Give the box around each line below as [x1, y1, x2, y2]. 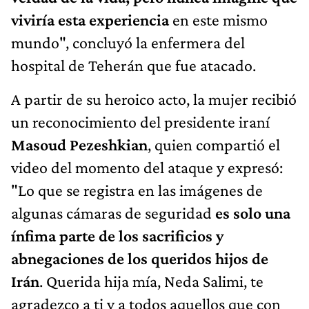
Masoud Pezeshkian [11, 134, 148, 154]
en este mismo [172, 10, 268, 29]
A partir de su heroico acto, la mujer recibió [11, 89, 297, 108]
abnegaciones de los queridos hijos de [11, 248, 268, 268]
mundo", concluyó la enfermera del [11, 32, 245, 52]
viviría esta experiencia [11, 10, 172, 29]
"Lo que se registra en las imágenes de [11, 180, 263, 199]
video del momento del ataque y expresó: [11, 157, 283, 177]
